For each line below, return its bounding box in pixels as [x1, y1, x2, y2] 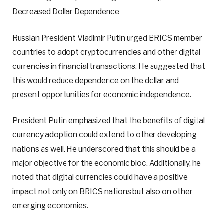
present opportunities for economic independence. [12, 89, 191, 99]
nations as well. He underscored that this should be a [12, 144, 196, 153]
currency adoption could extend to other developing [12, 130, 197, 139]
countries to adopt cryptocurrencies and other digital [12, 47, 200, 57]
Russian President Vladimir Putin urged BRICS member [12, 33, 202, 43]
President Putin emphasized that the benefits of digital [12, 115, 205, 125]
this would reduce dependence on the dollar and [12, 75, 179, 85]
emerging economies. [12, 200, 88, 210]
